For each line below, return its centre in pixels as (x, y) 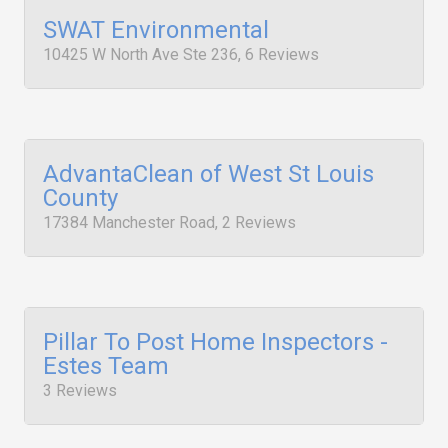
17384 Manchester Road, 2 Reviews (169, 222)
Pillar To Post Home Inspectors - (215, 342)
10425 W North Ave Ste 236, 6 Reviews (181, 54)
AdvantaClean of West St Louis (208, 174)
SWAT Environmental (156, 30)
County (80, 198)
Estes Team (106, 366)
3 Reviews (80, 390)
